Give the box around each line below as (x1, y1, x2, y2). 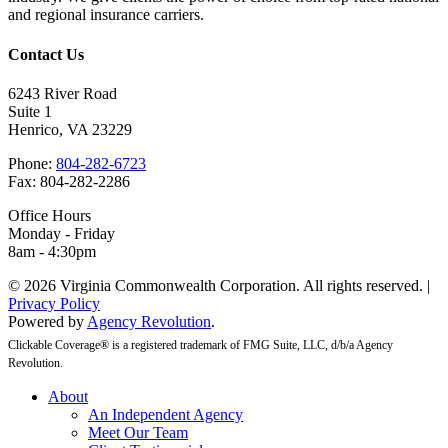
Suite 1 (8, 102, 52, 120)
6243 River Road (8, 84, 117, 102)
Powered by (8, 312, 87, 330)
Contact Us (8, 45, 84, 63)
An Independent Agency (88, 405, 243, 423)
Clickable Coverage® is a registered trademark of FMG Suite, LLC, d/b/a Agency (8, 337, 393, 352)
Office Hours (8, 206, 91, 224)
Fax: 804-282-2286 (8, 172, 130, 190)
